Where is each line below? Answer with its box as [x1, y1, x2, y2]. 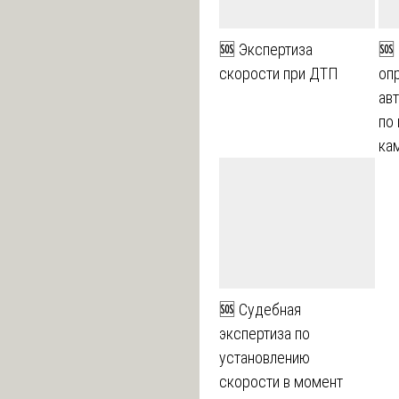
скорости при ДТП [218, 64, 338, 84]
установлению [218, 348, 310, 368]
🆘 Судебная [218, 300, 301, 320]
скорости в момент [218, 372, 343, 392]
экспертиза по [218, 324, 310, 344]
